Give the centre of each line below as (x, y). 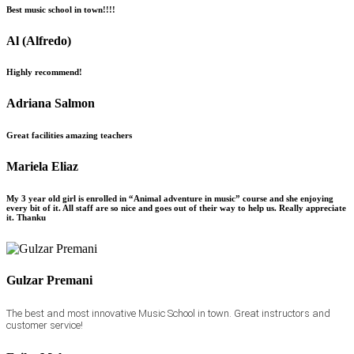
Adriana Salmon (51, 104)
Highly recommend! (44, 72)
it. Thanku (26, 218)
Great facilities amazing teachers (69, 136)
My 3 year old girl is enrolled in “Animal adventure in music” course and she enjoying (170, 199)
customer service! (45, 325)
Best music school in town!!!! (61, 9)
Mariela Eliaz (42, 167)
